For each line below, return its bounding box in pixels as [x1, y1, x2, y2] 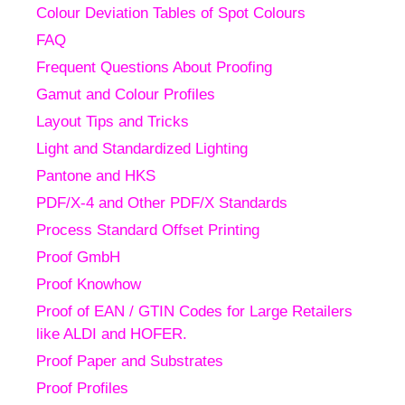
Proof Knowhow [36, 276, 141, 293]
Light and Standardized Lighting [36, 140, 248, 157]
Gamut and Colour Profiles [36, 86, 215, 103]
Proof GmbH [36, 249, 120, 266]
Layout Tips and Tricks [36, 113, 189, 130]
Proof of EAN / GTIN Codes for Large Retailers [36, 303, 353, 320]
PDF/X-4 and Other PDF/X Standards [36, 194, 287, 212]
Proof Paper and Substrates [36, 353, 223, 370]
